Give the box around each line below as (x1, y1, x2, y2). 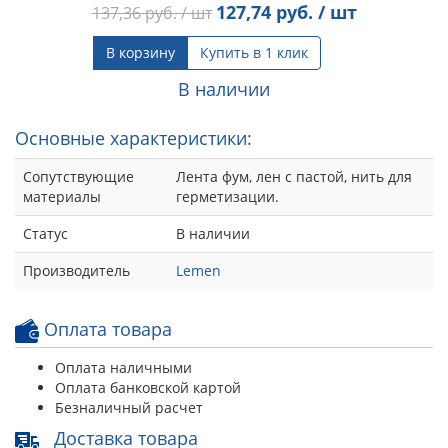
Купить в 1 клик (200, 42, 308, 62)
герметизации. (176, 186, 279, 206)
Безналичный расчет (55, 397, 203, 417)
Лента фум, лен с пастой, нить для (176, 166, 412, 186)
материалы (23, 186, 101, 206)
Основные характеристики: (15, 125, 252, 150)
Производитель (23, 260, 130, 280)
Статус (23, 223, 68, 243)
